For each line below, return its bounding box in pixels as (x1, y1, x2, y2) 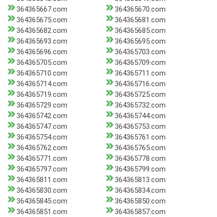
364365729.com (16, 101, 67, 110)
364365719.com (16, 90, 67, 99)
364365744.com (114, 111, 166, 121)
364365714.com (16, 79, 67, 89)
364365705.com (16, 58, 67, 67)
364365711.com (114, 69, 166, 78)
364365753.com (114, 122, 166, 131)
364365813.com (114, 175, 166, 185)
